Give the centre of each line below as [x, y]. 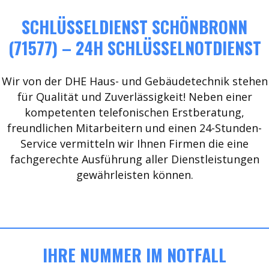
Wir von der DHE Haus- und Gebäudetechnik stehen [134, 81]
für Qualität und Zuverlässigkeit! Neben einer [134, 97]
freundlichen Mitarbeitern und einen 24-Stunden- [134, 128]
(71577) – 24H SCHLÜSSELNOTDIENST [134, 48]
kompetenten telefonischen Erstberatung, [134, 112]
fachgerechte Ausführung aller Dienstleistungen [134, 159]
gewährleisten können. [134, 175]
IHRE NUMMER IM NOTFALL [134, 255]
